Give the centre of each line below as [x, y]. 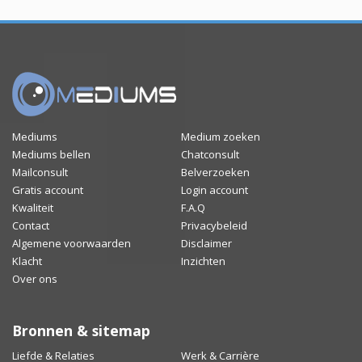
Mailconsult [40, 173]
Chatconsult [210, 155]
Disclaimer [206, 244]
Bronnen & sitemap [81, 331]
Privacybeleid [214, 226]
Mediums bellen [51, 155]
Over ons [35, 279]
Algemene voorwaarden [72, 244]
